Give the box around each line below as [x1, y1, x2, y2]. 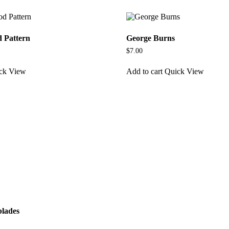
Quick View [164, 66, 204, 76]
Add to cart [126, 66, 163, 76]
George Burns [126, 34, 175, 43]
